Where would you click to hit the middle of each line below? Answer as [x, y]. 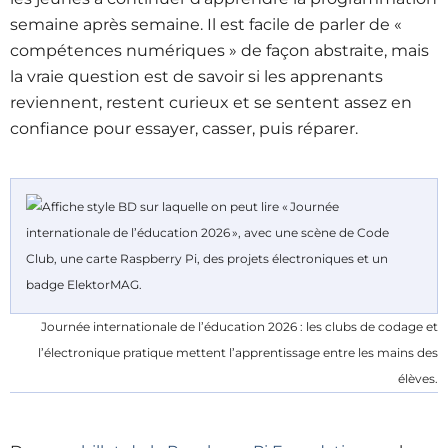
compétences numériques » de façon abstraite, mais [219, 50]
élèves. [418, 378]
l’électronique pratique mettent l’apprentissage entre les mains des [238, 352]
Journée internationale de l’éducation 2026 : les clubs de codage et [239, 326]
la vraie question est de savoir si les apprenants [196, 76]
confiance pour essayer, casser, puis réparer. [184, 128]
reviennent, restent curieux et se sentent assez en [211, 102]
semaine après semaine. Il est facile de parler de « [206, 24]
